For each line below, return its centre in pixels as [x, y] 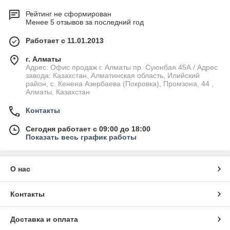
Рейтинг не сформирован [69, 14]
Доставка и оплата [44, 219]
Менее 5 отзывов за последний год [85, 22]
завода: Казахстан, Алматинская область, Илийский [113, 76]
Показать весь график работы [81, 137]
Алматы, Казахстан [58, 92]
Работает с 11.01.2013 [65, 41]
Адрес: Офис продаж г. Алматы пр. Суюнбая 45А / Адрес [122, 68]
